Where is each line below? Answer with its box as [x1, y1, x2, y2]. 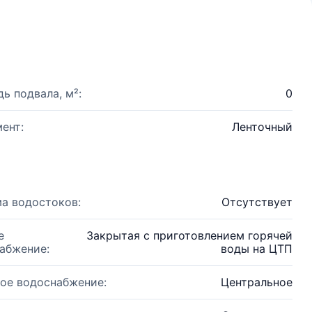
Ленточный [232, 120, 292, 134]
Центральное [221, 275, 292, 289]
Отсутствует [221, 195, 292, 209]
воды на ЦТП [221, 242, 292, 256]
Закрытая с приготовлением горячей [86, 228, 292, 242]
